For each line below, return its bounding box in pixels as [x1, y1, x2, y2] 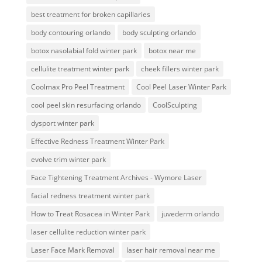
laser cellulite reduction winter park [30, 227, 146, 237]
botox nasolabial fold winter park [30, 46, 137, 56]
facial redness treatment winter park [30, 191, 150, 201]
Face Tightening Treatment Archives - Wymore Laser [30, 173, 202, 183]
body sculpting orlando [122, 27, 196, 38]
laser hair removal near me [126, 245, 215, 256]
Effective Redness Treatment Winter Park [30, 136, 164, 147]
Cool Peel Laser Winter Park [136, 82, 226, 92]
